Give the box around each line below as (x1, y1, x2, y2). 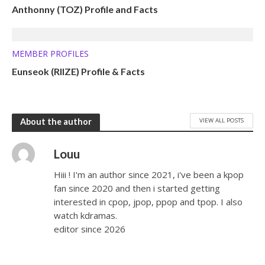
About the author (20, 117, 92, 127)
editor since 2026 (54, 222, 126, 235)
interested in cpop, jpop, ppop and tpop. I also (54, 195, 243, 208)
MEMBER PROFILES (12, 47, 89, 59)
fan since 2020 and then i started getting (54, 182, 221, 194)
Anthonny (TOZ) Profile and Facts (12, 3, 158, 15)
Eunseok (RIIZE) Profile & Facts (12, 65, 145, 77)
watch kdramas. (54, 209, 118, 221)
